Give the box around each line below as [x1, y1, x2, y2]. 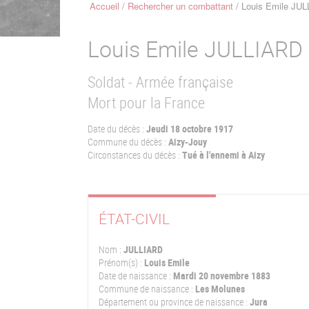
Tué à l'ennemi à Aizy [180, 148, 265, 161]
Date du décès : [88, 122, 144, 135]
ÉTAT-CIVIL [99, 209, 170, 229]
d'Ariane [80, 24, 130, 45]
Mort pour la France [88, 92, 205, 113]
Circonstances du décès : [88, 148, 180, 161]
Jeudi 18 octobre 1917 [146, 122, 233, 135]
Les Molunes [193, 282, 245, 295]
